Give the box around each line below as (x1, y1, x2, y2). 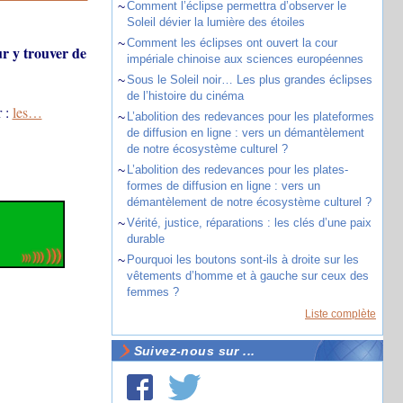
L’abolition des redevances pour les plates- (126, 163, 348, 176)
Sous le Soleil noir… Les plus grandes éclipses (126, 73, 372, 86)
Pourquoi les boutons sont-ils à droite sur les (126, 253, 359, 266)
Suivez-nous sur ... (133, 344, 255, 358)
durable (126, 232, 165, 246)
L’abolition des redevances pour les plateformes (126, 110, 374, 123)
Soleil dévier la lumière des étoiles (126, 15, 305, 29)
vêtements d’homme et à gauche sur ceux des (126, 269, 369, 282)
